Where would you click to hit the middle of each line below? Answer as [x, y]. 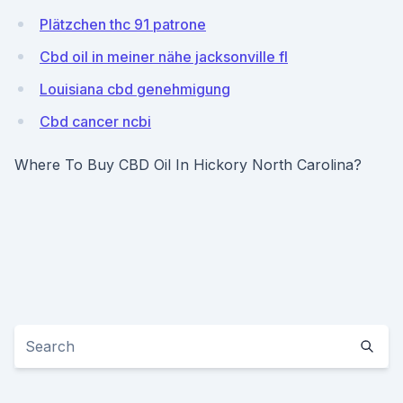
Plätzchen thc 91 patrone [123, 24]
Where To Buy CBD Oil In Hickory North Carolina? [188, 165]
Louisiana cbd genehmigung [135, 89]
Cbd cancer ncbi [95, 121]
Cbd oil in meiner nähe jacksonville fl [164, 57]
